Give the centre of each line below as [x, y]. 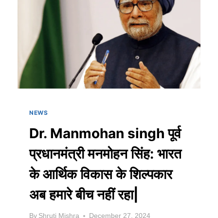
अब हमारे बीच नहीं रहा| [84, 194]
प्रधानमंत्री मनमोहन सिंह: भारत [105, 154]
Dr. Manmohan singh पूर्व [105, 133]
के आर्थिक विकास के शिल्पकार [101, 174]
